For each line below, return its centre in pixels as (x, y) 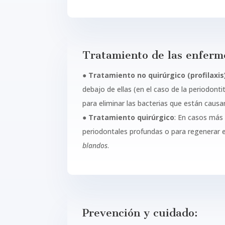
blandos (95, 146)
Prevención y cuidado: (140, 212)
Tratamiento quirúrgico (132, 118)
